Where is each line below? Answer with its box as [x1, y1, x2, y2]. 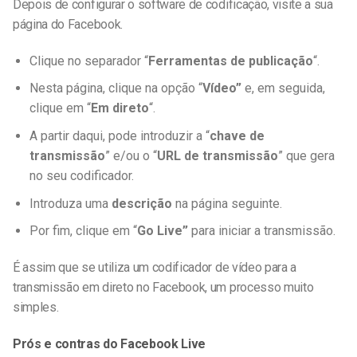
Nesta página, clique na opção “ [29, 80, 202, 96]
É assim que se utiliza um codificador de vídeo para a [13, 259, 297, 275]
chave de [209, 127, 265, 143]
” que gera [277, 147, 335, 163]
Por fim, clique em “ [29, 223, 137, 239]
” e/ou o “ [104, 147, 157, 163]
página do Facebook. [13, 16, 123, 32]
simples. [13, 299, 59, 315]
